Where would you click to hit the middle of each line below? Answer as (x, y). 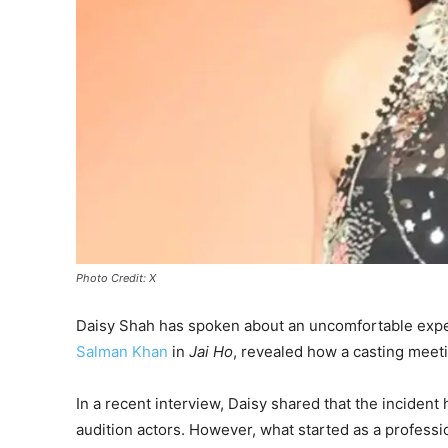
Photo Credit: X (116, 277)
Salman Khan (122, 351)
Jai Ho (211, 351)
